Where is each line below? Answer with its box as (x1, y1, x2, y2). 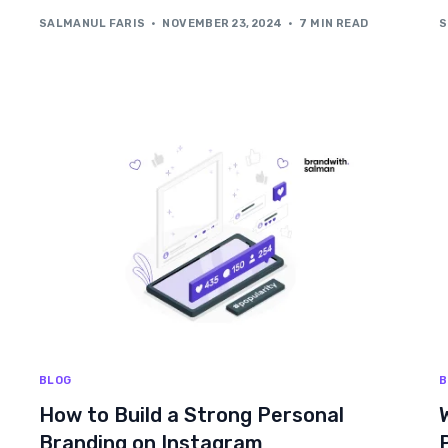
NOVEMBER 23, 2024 (162, 17, 283, 31)
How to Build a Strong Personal (38, 402, 344, 427)
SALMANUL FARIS (38, 17, 146, 31)
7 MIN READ (299, 17, 369, 31)
